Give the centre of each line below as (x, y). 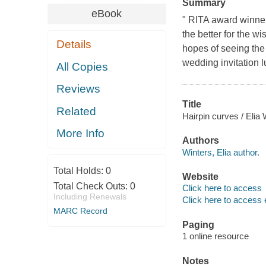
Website (200, 176)
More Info (81, 134)
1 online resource (215, 236)
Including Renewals (90, 196)
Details (74, 45)
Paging (198, 224)
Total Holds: (79, 170)
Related (77, 111)
